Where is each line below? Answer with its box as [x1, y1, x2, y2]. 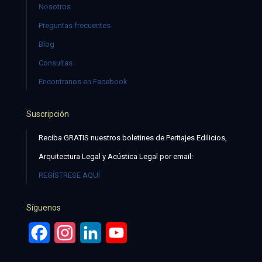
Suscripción [26, 109, 69, 119]
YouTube [127, 227, 161, 238]
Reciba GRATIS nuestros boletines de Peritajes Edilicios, [39, 133, 227, 142]
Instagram [75, 227, 116, 238]
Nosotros [39, 2, 71, 11]
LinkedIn [101, 227, 136, 238]
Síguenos [26, 203, 61, 212]
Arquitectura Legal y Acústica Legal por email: [39, 152, 193, 161]
